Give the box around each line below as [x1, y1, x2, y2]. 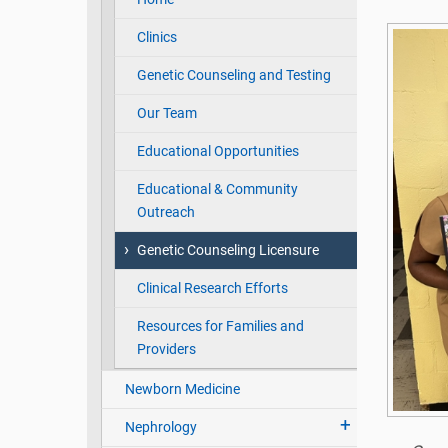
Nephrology [124, 419, 197, 436]
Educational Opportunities [136, 143, 299, 160]
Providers [136, 341, 196, 358]
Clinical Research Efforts [136, 280, 288, 297]
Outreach [136, 204, 195, 221]
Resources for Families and [136, 318, 304, 335]
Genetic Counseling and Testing [136, 67, 331, 84]
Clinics [136, 29, 177, 46]
